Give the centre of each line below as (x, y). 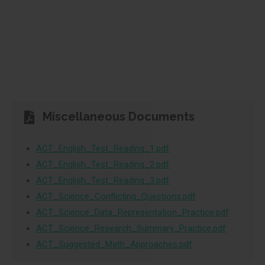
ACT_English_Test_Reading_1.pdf (103, 148)
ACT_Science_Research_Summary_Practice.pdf (131, 228)
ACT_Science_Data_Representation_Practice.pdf (132, 212)
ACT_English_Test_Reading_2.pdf (103, 164)
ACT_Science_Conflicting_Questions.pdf (116, 196)
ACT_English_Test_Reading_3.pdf (103, 180)
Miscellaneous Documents (119, 117)
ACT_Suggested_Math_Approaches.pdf (114, 244)
